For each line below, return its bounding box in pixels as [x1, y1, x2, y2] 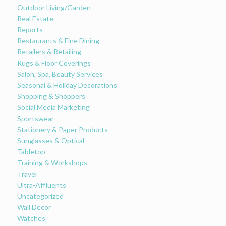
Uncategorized [17, 191, 64, 200]
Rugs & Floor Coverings [17, 58, 91, 67]
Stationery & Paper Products [17, 125, 108, 134]
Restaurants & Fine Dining [17, 36, 100, 45]
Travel [17, 169, 37, 178]
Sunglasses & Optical [17, 136, 85, 145]
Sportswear [17, 114, 54, 123]
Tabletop [17, 147, 46, 156]
